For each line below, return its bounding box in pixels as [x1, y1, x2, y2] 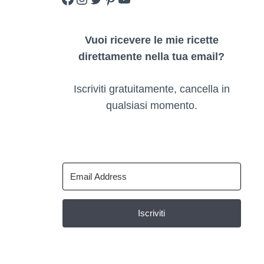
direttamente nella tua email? [78, 51, 225, 63]
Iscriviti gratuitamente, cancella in [73, 83, 230, 95]
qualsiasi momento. [105, 100, 197, 112]
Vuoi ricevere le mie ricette [84, 34, 219, 47]
